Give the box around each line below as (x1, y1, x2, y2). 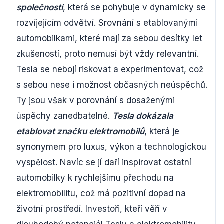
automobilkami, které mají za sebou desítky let (16, 33, 202, 43)
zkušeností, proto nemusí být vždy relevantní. (16, 49, 199, 59)
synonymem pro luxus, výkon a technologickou (16, 142, 206, 152)
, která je (144, 126, 179, 136)
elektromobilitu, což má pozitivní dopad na (16, 188, 186, 198)
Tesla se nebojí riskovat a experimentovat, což (16, 64, 203, 74)
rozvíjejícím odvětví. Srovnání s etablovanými (16, 18, 198, 28)
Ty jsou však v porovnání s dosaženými (16, 95, 175, 105)
